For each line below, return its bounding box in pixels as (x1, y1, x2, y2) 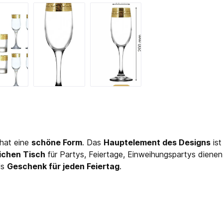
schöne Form (31, 137, 82, 147)
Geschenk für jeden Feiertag (7, 161, 119, 171)
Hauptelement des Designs (104, 137, 211, 147)
